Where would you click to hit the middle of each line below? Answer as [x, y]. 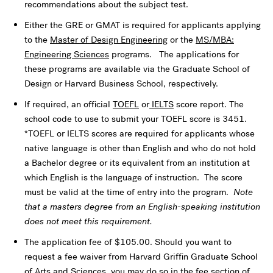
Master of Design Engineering [109, 39]
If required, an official [69, 104]
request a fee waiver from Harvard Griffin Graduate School [141, 256]
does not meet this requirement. [92, 221]
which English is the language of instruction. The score [133, 177]
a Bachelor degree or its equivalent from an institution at [137, 162]
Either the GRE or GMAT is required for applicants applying [143, 25]
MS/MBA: [215, 39]
